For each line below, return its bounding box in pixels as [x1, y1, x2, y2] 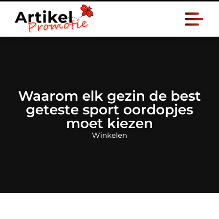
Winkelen [92, 131, 127, 140]
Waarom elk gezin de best [18, 88, 201, 104]
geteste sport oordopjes [26, 101, 193, 118]
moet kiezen [66, 115, 153, 131]
